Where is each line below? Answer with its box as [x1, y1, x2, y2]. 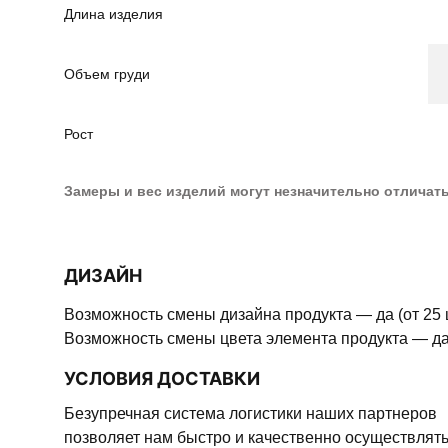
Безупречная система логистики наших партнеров [64, 405, 437, 423]
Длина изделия [64, 6, 163, 23]
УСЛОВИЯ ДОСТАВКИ [75, 368, 260, 390]
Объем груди [64, 66, 150, 83]
